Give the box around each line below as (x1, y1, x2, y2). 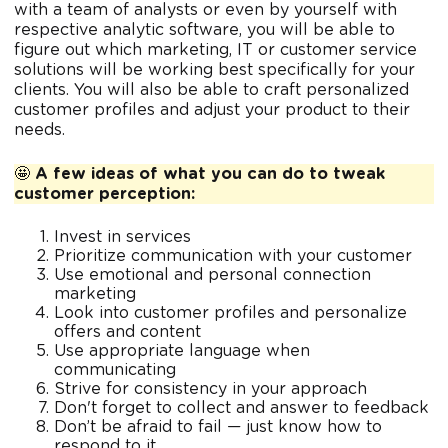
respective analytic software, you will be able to (14, 22, 395, 39)
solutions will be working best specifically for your (14, 62, 415, 79)
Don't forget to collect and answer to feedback (54, 400, 429, 417)
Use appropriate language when (54, 343, 310, 360)
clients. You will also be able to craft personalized (14, 82, 409, 99)
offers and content (54, 324, 201, 341)
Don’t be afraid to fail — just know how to (54, 419, 382, 436)
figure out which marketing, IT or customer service (14, 42, 417, 59)
